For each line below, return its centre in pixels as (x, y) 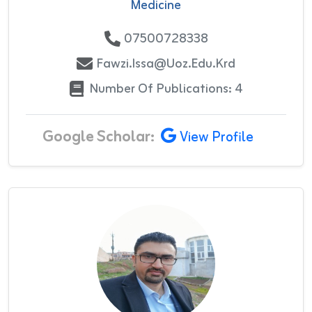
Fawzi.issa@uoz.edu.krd (166, 64)
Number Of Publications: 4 (166, 89)
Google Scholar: (98, 137)
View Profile (216, 138)
